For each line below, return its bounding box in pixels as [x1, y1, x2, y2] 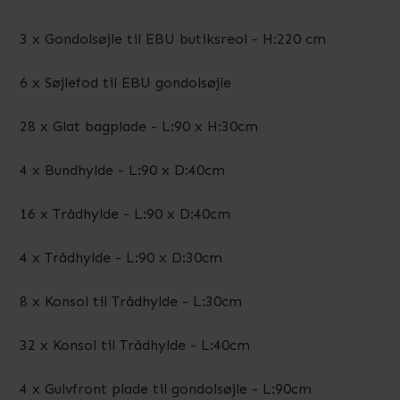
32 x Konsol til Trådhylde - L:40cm [20, 337, 250, 354]
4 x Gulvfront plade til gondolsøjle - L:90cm [20, 380, 312, 397]
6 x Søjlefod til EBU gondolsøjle [20, 74, 231, 91]
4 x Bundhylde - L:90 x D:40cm [20, 162, 225, 179]
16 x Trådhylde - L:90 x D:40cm [20, 205, 230, 222]
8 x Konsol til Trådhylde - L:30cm [20, 293, 242, 310]
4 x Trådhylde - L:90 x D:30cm [20, 249, 222, 266]
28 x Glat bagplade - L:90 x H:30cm [20, 118, 258, 135]
